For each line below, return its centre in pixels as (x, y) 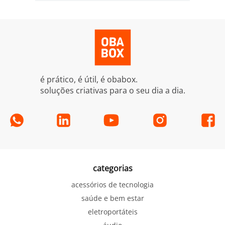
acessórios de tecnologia (113, 185)
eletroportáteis (113, 212)
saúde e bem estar (113, 198)
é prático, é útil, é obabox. (89, 80)
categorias (113, 168)
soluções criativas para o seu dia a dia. (113, 91)
